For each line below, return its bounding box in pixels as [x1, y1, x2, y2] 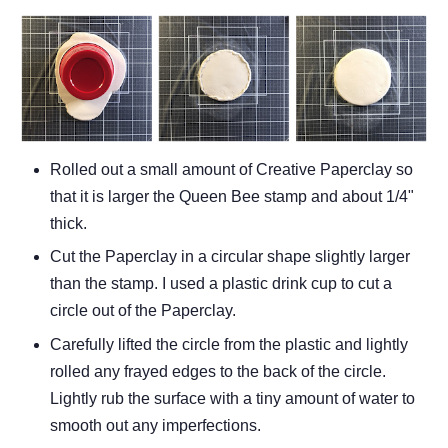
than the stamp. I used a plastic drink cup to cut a [50, 275, 392, 293]
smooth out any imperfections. [50, 416, 261, 434]
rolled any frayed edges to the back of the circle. [50, 362, 386, 380]
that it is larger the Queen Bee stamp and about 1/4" [50, 188, 414, 206]
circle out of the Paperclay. [50, 302, 236, 320]
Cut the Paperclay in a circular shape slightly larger [50, 248, 410, 266]
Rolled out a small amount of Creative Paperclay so [50, 161, 413, 179]
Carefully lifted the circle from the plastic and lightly [50, 335, 408, 353]
